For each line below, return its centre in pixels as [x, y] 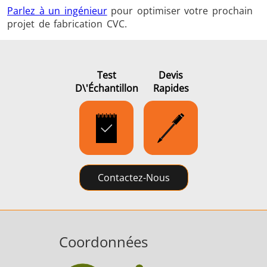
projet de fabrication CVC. [67, 24]
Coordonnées [104, 242]
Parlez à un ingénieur [57, 11]
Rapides [171, 89]
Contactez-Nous [133, 178]
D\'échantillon [106, 89]
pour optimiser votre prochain [180, 11]
